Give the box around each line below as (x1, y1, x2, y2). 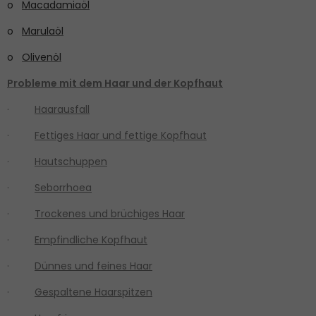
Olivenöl (22, 49, 61, 64)
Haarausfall (35, 102, 90, 116)
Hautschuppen (35, 154, 107, 169)
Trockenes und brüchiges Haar (35, 206, 185, 221)
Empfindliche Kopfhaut (35, 232, 147, 247)
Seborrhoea (35, 180, 92, 195)
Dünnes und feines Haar (35, 258, 152, 273)
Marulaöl (22, 23, 63, 38)
